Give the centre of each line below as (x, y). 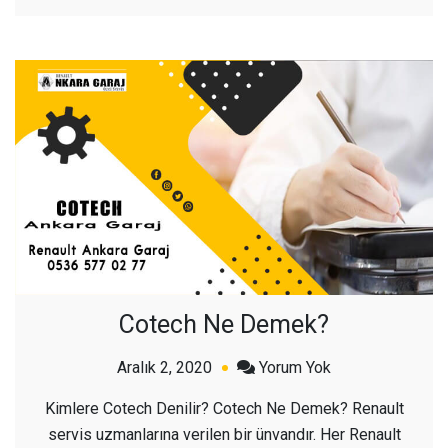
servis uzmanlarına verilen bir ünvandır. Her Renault (224, 434)
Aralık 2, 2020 (164, 367)
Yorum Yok (295, 367)
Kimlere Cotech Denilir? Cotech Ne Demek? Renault (224, 408)
